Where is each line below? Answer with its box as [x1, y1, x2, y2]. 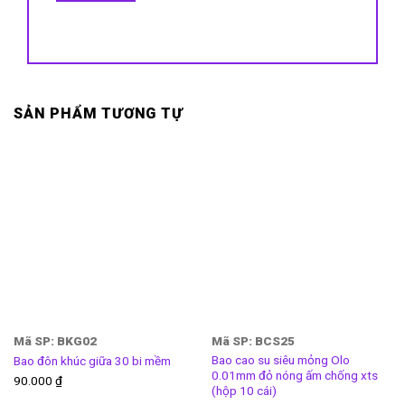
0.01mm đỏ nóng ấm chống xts [211, 368, 378, 383]
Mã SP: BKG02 [13, 333, 97, 348]
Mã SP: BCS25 [211, 333, 295, 348]
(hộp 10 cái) [211, 383, 277, 399]
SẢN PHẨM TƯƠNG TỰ [14, 104, 184, 122]
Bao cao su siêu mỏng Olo [211, 353, 350, 368]
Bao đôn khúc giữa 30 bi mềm [13, 353, 171, 368]
